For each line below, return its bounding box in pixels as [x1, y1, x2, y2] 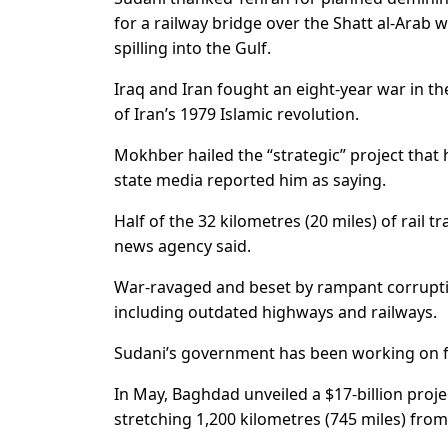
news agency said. [114, 235, 251, 258]
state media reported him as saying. [114, 169, 386, 192]
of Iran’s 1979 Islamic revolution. [114, 103, 359, 126]
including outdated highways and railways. [114, 301, 437, 324]
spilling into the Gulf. [114, 37, 271, 60]
